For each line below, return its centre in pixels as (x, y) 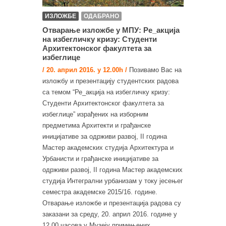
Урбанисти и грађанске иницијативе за (100, 159)
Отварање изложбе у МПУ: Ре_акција (111, 30)
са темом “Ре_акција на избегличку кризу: (106, 92)
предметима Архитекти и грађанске (97, 126)
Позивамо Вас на (154, 70)
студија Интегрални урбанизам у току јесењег (113, 181)
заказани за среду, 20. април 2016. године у (110, 214)
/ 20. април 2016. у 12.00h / (85, 70)
